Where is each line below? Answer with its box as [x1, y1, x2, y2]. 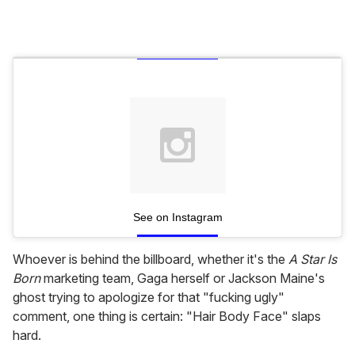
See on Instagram [132, 210, 223, 223]
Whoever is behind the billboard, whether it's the [13, 250, 288, 267]
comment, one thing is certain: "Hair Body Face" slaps [13, 307, 321, 324]
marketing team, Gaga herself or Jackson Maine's [44, 269, 325, 286]
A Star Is [288, 250, 337, 267]
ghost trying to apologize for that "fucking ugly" [13, 288, 284, 305]
